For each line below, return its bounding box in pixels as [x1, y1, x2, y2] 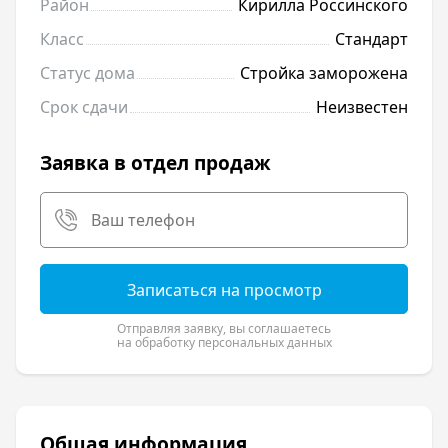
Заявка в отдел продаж [40, 150, 271, 177]
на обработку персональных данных [116, 334, 332, 352]
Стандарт [335, 28, 408, 51]
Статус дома [40, 62, 135, 85]
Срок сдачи [40, 96, 128, 119]
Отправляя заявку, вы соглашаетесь [117, 320, 331, 338]
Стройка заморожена [240, 62, 408, 85]
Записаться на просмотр [126, 279, 322, 302]
